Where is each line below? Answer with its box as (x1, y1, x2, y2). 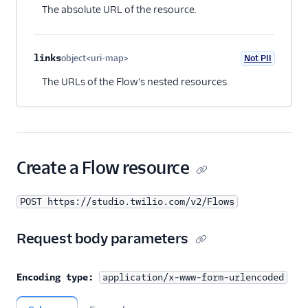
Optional (127, 60, 166, 73)
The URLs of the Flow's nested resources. (42, 76, 229, 88)
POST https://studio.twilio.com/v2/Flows (20, 196, 234, 208)
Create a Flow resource (16, 157, 190, 179)
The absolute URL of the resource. (42, 3, 197, 16)
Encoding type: (16, 272, 93, 283)
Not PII (244, 53, 272, 63)
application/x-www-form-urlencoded (102, 272, 284, 283)
